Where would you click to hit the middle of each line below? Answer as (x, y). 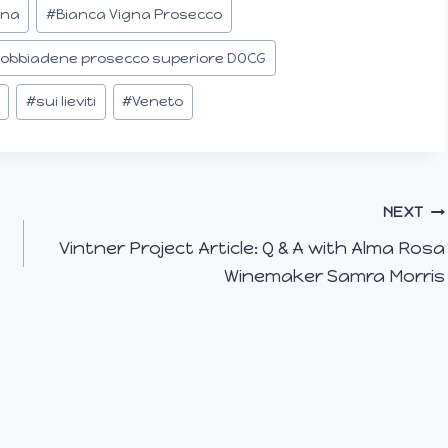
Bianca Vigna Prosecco (138, 14)
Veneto (158, 101)
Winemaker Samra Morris (335, 276)
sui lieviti (65, 101)
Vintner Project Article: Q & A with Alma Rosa (252, 248)
